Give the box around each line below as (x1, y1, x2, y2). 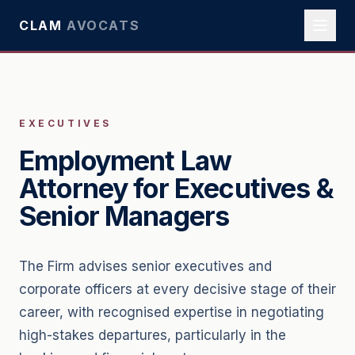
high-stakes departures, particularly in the (19, 327, 286, 343)
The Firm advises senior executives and (19, 258, 272, 274)
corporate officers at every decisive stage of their (19, 281, 336, 297)
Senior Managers (19, 200, 230, 232)
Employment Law (19, 144, 232, 177)
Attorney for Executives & (19, 172, 334, 204)
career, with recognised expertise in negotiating (19, 304, 324, 320)
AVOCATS (67, 17, 140, 33)
